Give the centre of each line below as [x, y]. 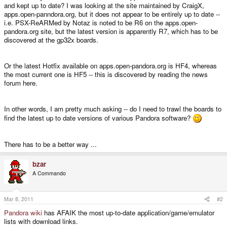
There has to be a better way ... [50, 144]
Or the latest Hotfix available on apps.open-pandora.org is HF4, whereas [110, 65]
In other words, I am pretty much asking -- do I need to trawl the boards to [113, 108]
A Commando [49, 173]
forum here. [21, 83]
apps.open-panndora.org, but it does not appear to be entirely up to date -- [112, 14]
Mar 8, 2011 [19, 199]
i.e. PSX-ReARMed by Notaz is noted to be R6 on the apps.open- [101, 22]
